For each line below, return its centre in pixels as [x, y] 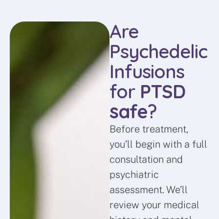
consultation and [146, 160]
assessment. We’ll [149, 190]
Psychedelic [158, 52]
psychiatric [134, 175]
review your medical [154, 205]
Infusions [147, 72]
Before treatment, [149, 129]
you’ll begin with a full [158, 144]
